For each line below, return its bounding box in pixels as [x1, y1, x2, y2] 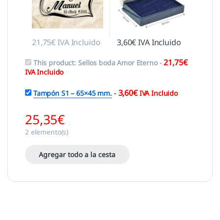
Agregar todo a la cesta [39, 150, 116, 160]
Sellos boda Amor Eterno [78, 58, 158, 67]
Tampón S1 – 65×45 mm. [33, 88, 112, 98]
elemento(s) [28, 127, 69, 137]
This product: [33, 58, 78, 67]
